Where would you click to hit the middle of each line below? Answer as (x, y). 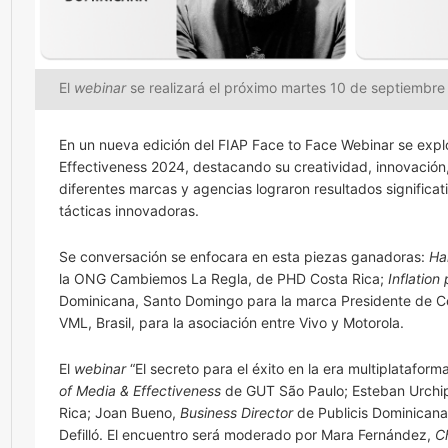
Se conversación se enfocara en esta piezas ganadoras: (244, 256)
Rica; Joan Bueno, (119, 412)
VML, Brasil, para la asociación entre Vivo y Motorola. (231, 322)
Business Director (236, 412)
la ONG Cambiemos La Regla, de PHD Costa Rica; (223, 278)
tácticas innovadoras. (129, 210)
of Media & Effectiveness (140, 390)
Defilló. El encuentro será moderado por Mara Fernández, (247, 434)
